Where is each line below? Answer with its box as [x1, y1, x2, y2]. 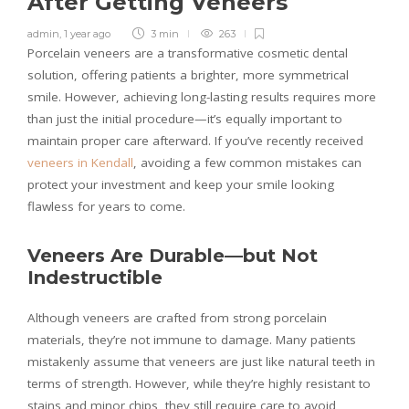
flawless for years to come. [27, 198, 185, 215]
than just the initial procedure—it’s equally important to [27, 110, 342, 128]
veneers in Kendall [27, 154, 133, 172]
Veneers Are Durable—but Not [27, 245, 318, 267]
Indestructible [27, 267, 163, 289]
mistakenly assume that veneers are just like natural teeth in [27, 353, 375, 371]
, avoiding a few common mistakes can [133, 154, 362, 172]
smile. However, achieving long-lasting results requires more [27, 89, 376, 106]
